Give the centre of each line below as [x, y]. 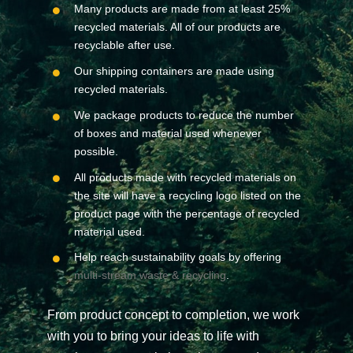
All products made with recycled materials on [185, 177]
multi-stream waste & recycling [150, 275]
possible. [96, 151]
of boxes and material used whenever [167, 133]
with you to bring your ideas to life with [153, 336]
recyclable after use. [124, 45]
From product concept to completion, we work [173, 315]
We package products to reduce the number [184, 115]
